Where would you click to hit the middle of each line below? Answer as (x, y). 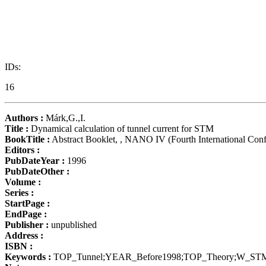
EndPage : (26, 214)
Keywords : (28, 256)
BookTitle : (27, 139)
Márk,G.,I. (64, 118)
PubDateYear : (35, 160)
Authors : (24, 118)
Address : (24, 235)
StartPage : (27, 203)
